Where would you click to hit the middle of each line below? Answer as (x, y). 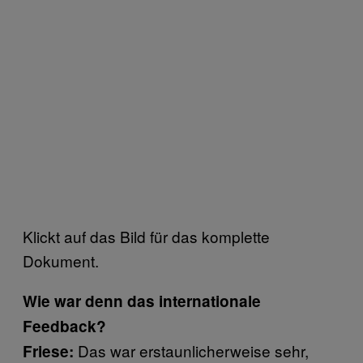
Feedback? (64, 326)
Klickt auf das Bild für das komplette (146, 236)
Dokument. (61, 260)
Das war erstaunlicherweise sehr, (191, 350)
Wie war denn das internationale (142, 301)
